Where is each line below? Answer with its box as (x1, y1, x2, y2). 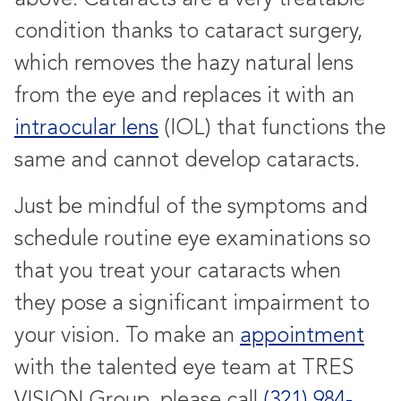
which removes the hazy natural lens (14, 50, 354, 76)
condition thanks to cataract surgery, (14, 18, 363, 44)
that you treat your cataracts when (14, 258, 341, 284)
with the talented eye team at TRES (14, 354, 354, 380)
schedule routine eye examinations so (14, 226, 371, 252)
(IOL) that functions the (158, 115, 386, 141)
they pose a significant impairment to (14, 290, 370, 316)
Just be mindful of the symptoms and (14, 193, 368, 219)
